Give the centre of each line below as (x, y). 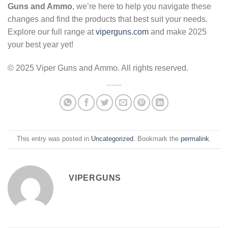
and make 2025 (178, 32)
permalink (195, 139)
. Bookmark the (157, 139)
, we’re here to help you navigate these (142, 6)
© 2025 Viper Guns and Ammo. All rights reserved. (98, 68)
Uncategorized (112, 139)
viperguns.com (122, 32)
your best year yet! (40, 44)
